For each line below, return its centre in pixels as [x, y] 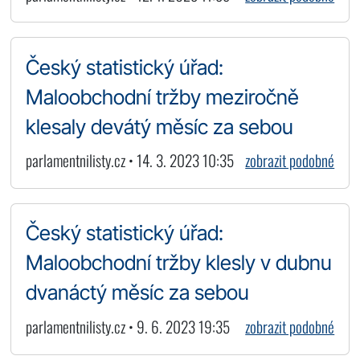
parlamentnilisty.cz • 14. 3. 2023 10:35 [129, 161]
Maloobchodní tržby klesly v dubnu [178, 263]
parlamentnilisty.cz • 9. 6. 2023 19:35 [127, 327]
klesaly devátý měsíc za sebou [159, 126]
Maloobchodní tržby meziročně [162, 96]
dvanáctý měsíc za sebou [137, 292]
